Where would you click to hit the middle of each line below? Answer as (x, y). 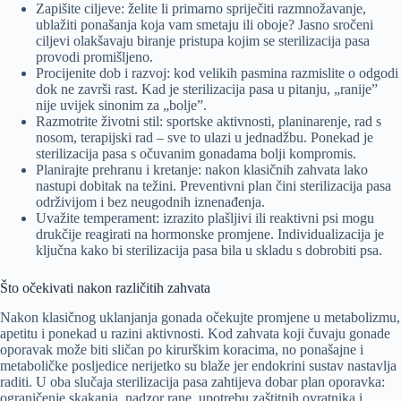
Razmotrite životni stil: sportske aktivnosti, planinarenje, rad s (209, 122)
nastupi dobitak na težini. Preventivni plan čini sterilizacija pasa (213, 186)
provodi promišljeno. (94, 57)
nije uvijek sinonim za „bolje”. (121, 106)
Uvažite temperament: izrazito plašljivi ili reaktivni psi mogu (205, 218)
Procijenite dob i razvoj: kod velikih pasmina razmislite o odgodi (217, 73)
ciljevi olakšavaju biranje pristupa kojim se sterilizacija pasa (203, 41)
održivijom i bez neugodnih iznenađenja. (150, 202)
